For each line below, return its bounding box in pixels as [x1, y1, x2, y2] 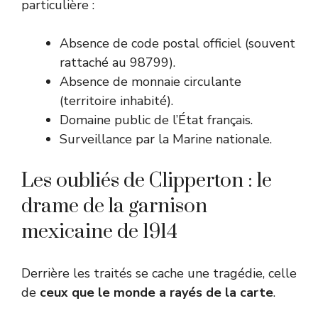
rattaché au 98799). [60, 53, 175, 71]
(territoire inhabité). [60, 92, 173, 109]
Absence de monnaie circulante [60, 72, 241, 90]
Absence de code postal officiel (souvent [60, 34, 295, 52]
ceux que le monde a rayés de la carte [40, 283, 273, 301]
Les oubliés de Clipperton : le [21, 168, 272, 193]
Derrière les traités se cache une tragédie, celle [21, 264, 297, 282]
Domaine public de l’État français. [60, 111, 253, 128]
